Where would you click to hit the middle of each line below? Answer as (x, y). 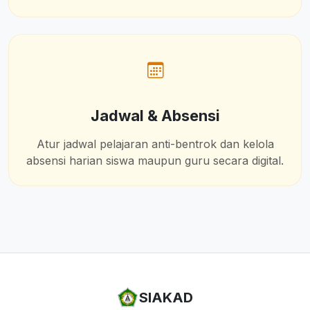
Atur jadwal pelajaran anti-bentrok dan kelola (155, 144)
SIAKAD (166, 298)
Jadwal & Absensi (155, 116)
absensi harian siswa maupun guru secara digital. (155, 161)
